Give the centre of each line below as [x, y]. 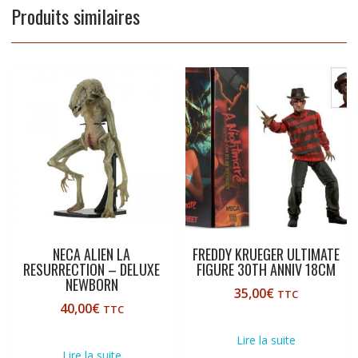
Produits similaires [75, 16]
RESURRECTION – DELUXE [92, 269]
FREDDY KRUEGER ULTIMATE [267, 254]
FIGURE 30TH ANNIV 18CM [267, 269]
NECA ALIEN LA [92, 254]
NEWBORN [91, 284]
